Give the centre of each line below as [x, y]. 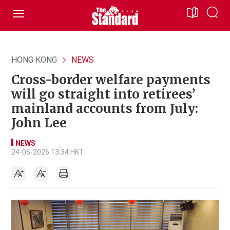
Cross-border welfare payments [111, 80]
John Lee [39, 123]
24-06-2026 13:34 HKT [47, 152]
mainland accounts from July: [105, 109]
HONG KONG [34, 60]
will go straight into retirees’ [103, 94]
